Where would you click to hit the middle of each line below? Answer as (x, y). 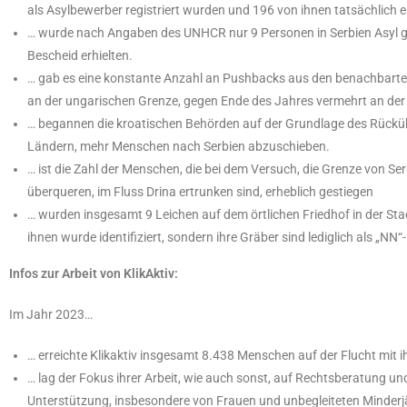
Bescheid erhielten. (80, 56)
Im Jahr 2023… (51, 315)
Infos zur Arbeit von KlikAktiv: (94, 274)
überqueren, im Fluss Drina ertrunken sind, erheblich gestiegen (200, 192)
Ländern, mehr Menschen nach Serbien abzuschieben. (179, 147)
